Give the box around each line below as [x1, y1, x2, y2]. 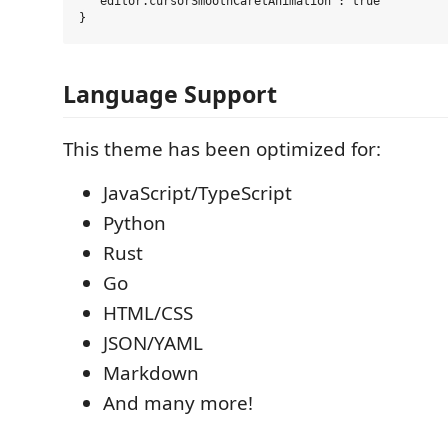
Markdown [103, 360, 199, 387]
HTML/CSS [103, 300, 193, 327]
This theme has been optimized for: [63, 136, 381, 163]
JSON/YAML [103, 330, 203, 357]
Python [103, 210, 166, 237]
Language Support [63, 78, 277, 111]
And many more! [103, 390, 253, 417]
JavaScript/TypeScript [103, 180, 292, 207]
